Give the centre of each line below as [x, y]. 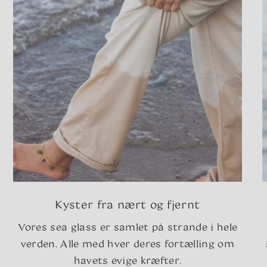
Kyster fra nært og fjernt [128, 205]
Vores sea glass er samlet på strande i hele [128, 227]
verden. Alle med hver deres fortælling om [127, 244]
